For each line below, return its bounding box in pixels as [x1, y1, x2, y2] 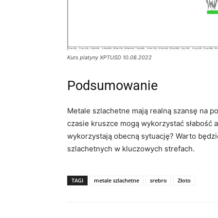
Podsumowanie [67, 78, 158, 94]
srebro [150, 177, 167, 184]
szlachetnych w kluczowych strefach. [67, 144, 195, 154]
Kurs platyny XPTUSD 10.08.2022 [67, 54, 152, 61]
